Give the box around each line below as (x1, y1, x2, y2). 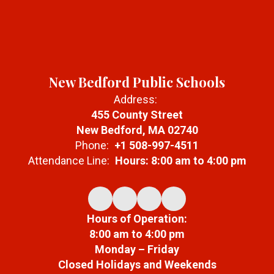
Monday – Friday (95, 243, 179, 256)
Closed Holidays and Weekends (57, 258, 217, 272)
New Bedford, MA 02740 (76, 124, 198, 137)
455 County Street (91, 108, 183, 122)
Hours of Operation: (87, 212, 187, 226)
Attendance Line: (28, 154, 109, 168)
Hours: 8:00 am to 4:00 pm (114, 154, 246, 168)
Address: (114, 93, 157, 106)
